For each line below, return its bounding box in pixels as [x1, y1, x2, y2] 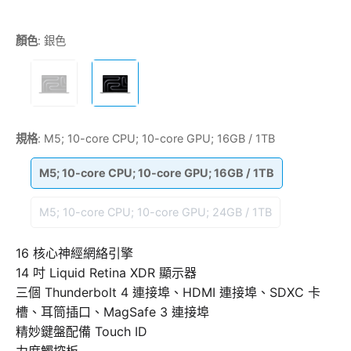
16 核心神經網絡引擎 [16, 244, 133, 261]
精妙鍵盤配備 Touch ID [16, 323, 147, 339]
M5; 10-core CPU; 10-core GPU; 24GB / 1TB [38, 205, 272, 219]
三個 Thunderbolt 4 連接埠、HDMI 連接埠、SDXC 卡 [16, 284, 320, 300]
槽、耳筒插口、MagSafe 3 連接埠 [16, 303, 209, 320]
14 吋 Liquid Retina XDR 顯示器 [16, 264, 197, 280]
